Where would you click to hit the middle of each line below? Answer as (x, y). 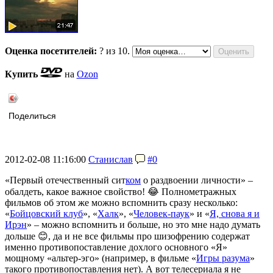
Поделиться (32, 116)
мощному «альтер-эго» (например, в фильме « (101, 258)
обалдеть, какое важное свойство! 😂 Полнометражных (121, 192)
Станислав (111, 160)
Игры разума (223, 258)
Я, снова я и (235, 214)
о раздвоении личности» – (197, 180)
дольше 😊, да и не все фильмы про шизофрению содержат (127, 236)
